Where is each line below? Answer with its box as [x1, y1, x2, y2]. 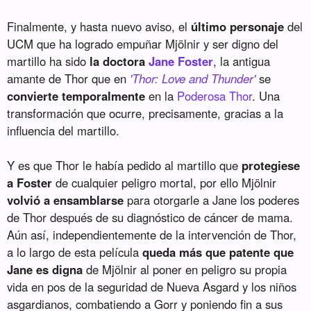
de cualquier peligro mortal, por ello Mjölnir [52, 174, 277, 191]
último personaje [191, 17, 285, 35]
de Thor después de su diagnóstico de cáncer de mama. [7, 208, 294, 226]
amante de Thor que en [7, 69, 131, 87]
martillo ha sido [7, 52, 90, 69]
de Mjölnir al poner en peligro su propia [83, 260, 287, 278]
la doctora [90, 52, 149, 69]
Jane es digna [7, 260, 83, 278]
